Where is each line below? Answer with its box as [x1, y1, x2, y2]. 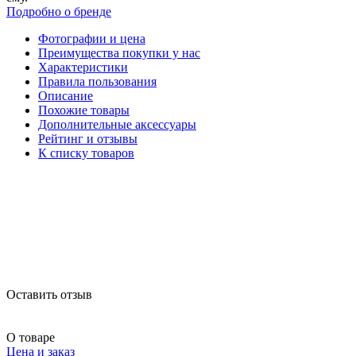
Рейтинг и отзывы [38, 131, 137, 145]
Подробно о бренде [6, 4, 111, 18]
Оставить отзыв [6, 287, 92, 301]
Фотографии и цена [38, 31, 145, 45]
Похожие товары [38, 103, 130, 117]
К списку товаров [38, 145, 134, 160]
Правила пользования [38, 74, 157, 88]
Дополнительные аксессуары [38, 117, 196, 131]
